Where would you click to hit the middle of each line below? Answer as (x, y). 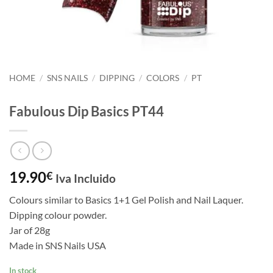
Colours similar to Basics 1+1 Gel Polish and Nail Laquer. (126, 200)
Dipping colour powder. (58, 215)
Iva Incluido (86, 179)
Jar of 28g (30, 230)
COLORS (163, 78)
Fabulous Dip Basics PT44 (87, 111)
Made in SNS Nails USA (58, 246)
